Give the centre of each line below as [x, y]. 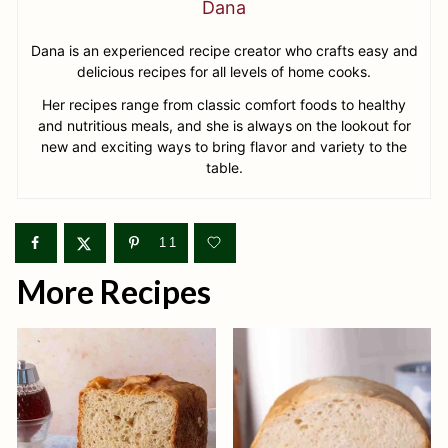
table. [224, 167]
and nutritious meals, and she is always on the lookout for [224, 125]
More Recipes [114, 291]
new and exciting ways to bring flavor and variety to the [224, 146]
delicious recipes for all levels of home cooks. [224, 71]
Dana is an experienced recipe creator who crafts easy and [224, 50]
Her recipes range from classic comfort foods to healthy [224, 104]
